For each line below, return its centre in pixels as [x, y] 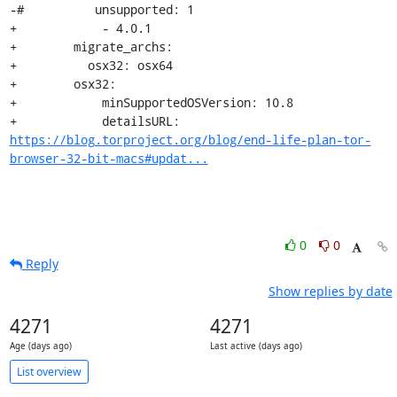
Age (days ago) [40, 346]
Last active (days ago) [256, 346]
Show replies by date [330, 291]
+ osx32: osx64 [91, 65]
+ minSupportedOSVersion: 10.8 [151, 102]
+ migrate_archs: [91, 47]
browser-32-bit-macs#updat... [109, 158]
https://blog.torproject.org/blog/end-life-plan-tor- [190, 140]
